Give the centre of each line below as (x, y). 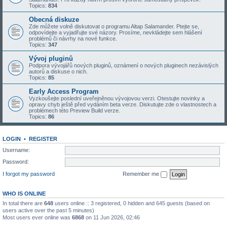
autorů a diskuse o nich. (58, 71)
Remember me (142, 174)
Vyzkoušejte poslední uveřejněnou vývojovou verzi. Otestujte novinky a (117, 98)
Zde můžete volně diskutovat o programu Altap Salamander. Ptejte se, (114, 26)
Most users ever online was (37, 217)
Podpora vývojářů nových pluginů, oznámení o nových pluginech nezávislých (124, 65)
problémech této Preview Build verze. (74, 110)
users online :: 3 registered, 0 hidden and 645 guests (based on (131, 203)
